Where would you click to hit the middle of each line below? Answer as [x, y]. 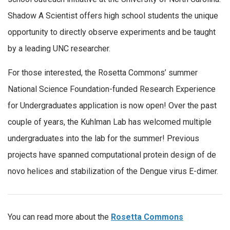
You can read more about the [59, 217]
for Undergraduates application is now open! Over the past [112, 106]
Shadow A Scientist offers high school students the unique [113, 15]
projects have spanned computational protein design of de [112, 155]
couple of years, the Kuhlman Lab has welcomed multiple [110, 122]
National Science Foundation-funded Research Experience [112, 89]
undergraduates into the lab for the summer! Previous [103, 139]
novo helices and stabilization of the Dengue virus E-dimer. [113, 171]
